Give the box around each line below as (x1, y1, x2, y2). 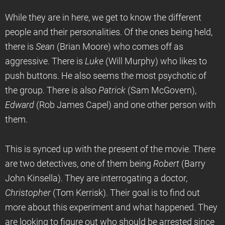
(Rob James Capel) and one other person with (34, 100, 216, 110)
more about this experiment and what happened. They (5, 202, 217, 212)
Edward (5, 100, 34, 110)
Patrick (98, 85, 126, 95)
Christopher (5, 188, 51, 198)
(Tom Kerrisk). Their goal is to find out (51, 188, 200, 198)
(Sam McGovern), (126, 85, 196, 95)
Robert (153, 159, 179, 169)
